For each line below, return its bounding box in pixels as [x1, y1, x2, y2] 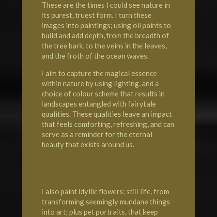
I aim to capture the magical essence [41, 68, 157, 77]
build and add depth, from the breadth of [41, 31, 169, 40]
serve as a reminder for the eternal [41, 129, 152, 139]
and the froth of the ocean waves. [41, 51, 149, 60]
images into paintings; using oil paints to [41, 20, 171, 30]
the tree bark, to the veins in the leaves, [41, 41, 167, 50]
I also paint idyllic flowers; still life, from [41, 186, 169, 196]
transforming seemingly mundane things [41, 197, 170, 206]
